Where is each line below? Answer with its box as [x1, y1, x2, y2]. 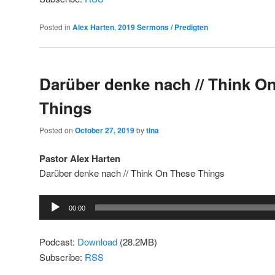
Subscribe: [39, 250, 85, 263]
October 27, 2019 [75, 125, 134, 136]
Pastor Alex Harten [39, 151, 120, 165]
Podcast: [39, 234, 77, 248]
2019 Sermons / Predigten [118, 21, 208, 33]
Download [77, 234, 117, 248]
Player [39, 209, 64, 223]
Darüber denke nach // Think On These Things [39, 166, 225, 179]
